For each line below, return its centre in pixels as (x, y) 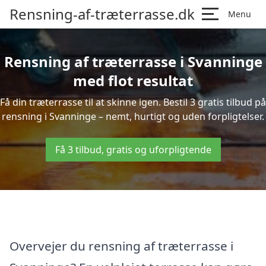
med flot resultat (133, 80)
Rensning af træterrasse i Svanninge (133, 61)
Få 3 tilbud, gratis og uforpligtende (133, 150)
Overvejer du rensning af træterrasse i (121, 246)
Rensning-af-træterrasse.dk (102, 14)
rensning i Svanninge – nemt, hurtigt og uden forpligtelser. (133, 116)
